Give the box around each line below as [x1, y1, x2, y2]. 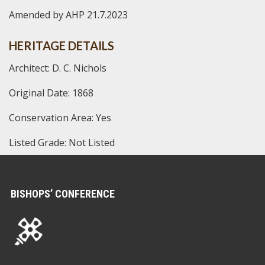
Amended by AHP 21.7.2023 [9, 8, 128, 21]
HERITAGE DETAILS [9, 38, 114, 53]
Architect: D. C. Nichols [9, 61, 106, 75]
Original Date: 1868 [9, 86, 93, 99]
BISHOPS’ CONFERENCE [11, 187, 115, 200]
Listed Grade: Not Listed [9, 135, 115, 149]
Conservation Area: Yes [9, 111, 111, 124]
